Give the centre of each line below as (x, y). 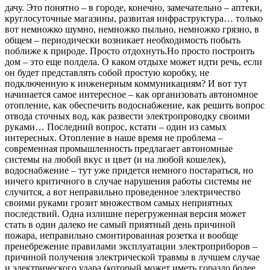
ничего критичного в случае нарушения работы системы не (128, 181)
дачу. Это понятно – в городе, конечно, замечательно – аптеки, (133, 7)
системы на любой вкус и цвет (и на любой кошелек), (115, 159)
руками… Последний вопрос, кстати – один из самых (116, 127)
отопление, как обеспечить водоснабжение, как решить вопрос (135, 105)
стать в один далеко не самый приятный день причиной (120, 224)
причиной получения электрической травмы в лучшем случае (132, 257)
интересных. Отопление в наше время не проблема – (114, 137)
